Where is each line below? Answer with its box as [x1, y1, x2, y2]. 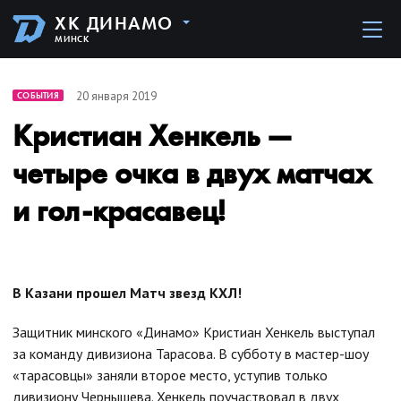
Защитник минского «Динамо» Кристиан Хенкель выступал [13, 323, 375, 341]
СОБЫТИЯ [17, 90, 59, 101]
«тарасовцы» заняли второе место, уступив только [13, 366, 328, 384]
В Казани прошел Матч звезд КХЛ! [13, 284, 242, 302]
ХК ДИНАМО [55, 12, 174, 35]
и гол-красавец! [13, 192, 226, 230]
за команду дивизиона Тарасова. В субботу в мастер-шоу [13, 345, 369, 363]
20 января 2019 [75, 88, 157, 104]
